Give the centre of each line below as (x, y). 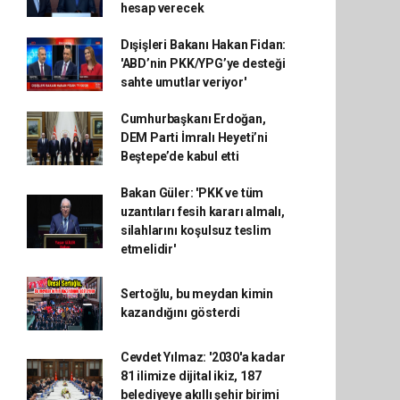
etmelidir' (148, 249)
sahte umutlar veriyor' (183, 82)
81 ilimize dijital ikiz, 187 (191, 376)
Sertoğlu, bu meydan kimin (197, 294)
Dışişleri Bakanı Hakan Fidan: (203, 45)
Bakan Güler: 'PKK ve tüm (192, 193)
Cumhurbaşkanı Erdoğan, (193, 119)
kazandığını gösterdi (180, 312)
